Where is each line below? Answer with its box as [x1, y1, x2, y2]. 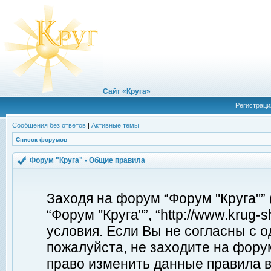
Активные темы [91, 122, 139, 129]
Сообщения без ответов [12, 122, 86, 129]
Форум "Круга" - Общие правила [30, 156, 147, 165]
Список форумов [16, 136, 67, 143]
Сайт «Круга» [103, 87, 151, 96]
